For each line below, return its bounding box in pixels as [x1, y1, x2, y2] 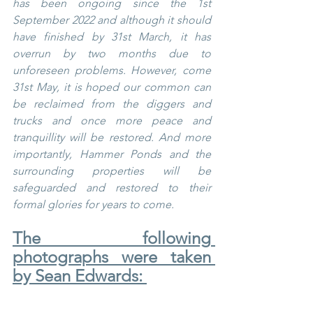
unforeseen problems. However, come [13, 63, 211, 77]
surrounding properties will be [13, 163, 211, 177]
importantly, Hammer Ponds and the [13, 147, 211, 161]
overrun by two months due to [13, 46, 211, 60]
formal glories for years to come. [13, 197, 174, 211]
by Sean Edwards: [13, 265, 147, 286]
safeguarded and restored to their [13, 180, 211, 194]
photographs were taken [13, 246, 211, 267]
